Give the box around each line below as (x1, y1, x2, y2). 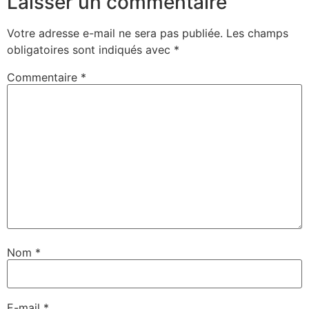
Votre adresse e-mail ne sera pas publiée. (7, 26, 223, 40)
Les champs (226, 26, 288, 40)
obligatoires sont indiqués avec (7, 42, 174, 57)
